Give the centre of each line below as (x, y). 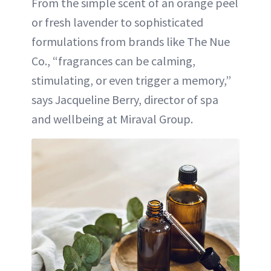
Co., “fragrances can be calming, (113, 61)
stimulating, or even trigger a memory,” (131, 80)
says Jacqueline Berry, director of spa (125, 100)
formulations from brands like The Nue (131, 41)
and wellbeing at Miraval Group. (112, 119)
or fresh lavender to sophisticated (117, 22)
